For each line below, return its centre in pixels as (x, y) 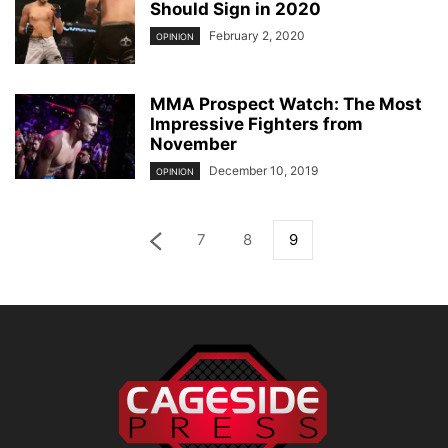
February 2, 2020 (257, 35)
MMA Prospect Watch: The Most (286, 103)
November (193, 143)
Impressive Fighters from (256, 123)
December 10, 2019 (263, 170)
